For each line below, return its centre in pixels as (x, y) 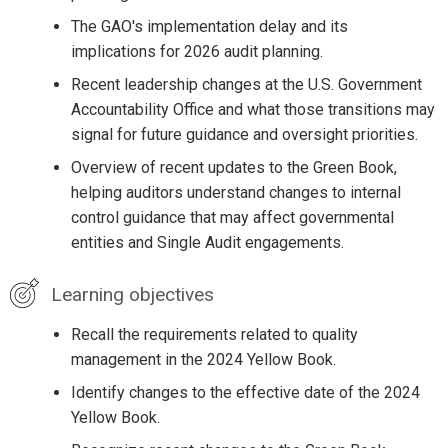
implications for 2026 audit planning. (196, 51)
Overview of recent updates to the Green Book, (233, 167)
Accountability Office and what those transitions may (252, 109)
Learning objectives (132, 294)
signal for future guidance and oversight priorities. (244, 134)
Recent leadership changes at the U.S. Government (246, 84)
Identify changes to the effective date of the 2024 (245, 392)
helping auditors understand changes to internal (235, 192)
